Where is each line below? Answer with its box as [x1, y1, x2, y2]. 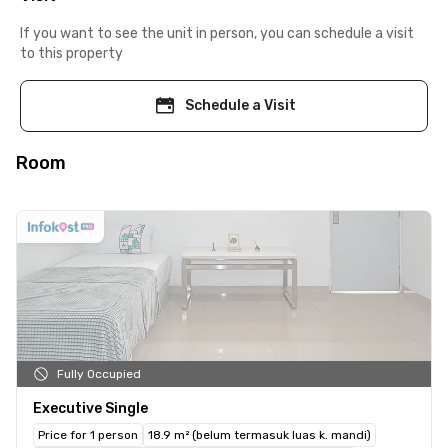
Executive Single [33, 399, 148, 417]
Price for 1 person [38, 427, 138, 442]
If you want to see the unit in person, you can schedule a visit [20, 24, 414, 42]
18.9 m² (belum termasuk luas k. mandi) [148, 427, 371, 442]
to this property [20, 44, 123, 62]
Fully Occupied [57, 366, 141, 381]
